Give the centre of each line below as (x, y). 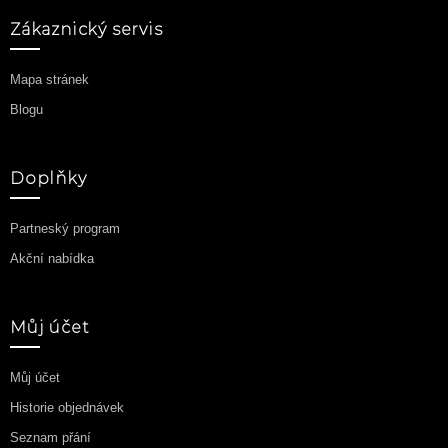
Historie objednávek (67, 407)
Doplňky (48, 178)
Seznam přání (50, 437)
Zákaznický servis (86, 29)
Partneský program (65, 228)
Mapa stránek (49, 79)
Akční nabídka (52, 258)
